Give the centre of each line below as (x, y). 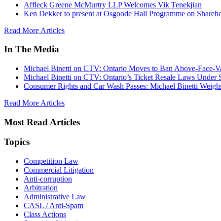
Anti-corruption (48, 179)
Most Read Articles (42, 122)
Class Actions (45, 215)
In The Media (32, 49)
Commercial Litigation (59, 170)
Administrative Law (55, 197)
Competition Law (51, 161)
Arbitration (41, 188)
